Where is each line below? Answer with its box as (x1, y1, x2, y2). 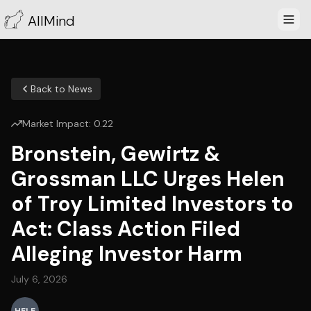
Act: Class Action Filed (11, 215, 240, 242)
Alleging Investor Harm (11, 240, 242, 267)
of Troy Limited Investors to (11, 190, 294, 217)
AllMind (28, 12, 75, 30)
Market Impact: (22, 117, 94, 130)
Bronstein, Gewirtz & (11, 140, 220, 167)
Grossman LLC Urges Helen (11, 165, 285, 192)
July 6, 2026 (11, 273, 67, 285)
